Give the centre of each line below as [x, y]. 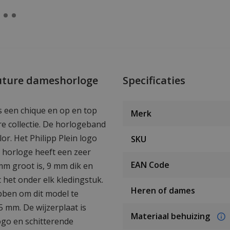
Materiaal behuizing [171, 216]
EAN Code [150, 165]
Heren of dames [163, 190]
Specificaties [154, 80]
